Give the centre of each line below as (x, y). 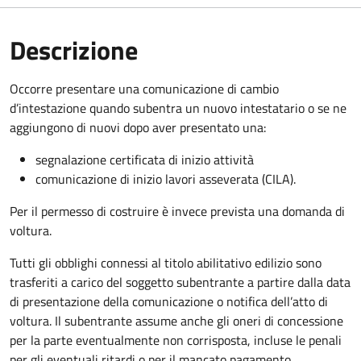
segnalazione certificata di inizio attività (145, 159)
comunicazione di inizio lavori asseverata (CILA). (172, 178)
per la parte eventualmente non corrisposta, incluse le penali (176, 340)
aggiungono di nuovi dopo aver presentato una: (138, 127)
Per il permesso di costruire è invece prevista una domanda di (177, 211)
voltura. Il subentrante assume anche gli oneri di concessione (176, 320)
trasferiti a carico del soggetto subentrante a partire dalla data (180, 282)
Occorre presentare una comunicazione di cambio (144, 88)
